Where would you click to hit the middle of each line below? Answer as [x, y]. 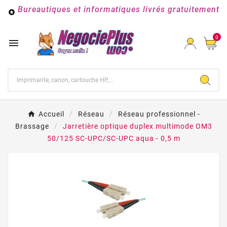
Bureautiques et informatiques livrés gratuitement [118, 9]
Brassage [32, 126]
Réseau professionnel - [159, 114]
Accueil [51, 114]
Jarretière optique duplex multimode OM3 [137, 126]
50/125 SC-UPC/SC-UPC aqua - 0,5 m [113, 139]
